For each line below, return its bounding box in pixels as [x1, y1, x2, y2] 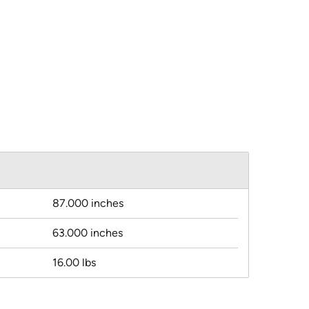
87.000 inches [52, 197, 123, 210]
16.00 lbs [52, 256, 96, 270]
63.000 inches [52, 226, 123, 240]
